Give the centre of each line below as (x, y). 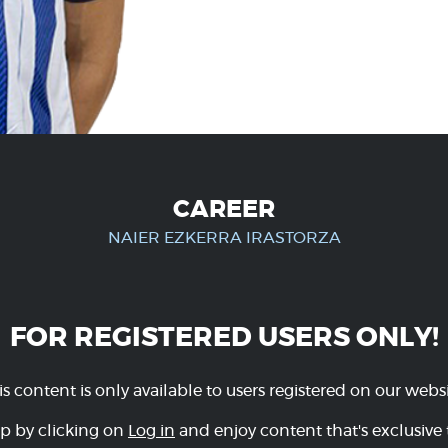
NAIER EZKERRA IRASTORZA (224, 238)
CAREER (224, 210)
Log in (151, 430)
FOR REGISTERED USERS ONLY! (224, 338)
